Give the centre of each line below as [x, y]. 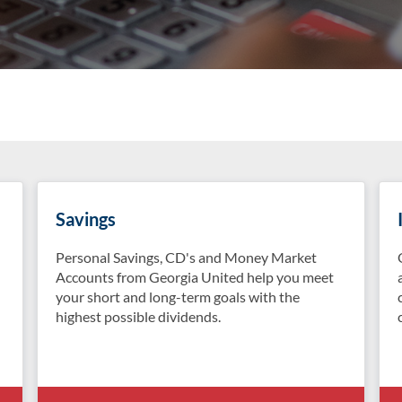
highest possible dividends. [138, 316]
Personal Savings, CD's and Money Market [186, 257]
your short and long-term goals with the [177, 297]
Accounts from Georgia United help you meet [194, 277]
